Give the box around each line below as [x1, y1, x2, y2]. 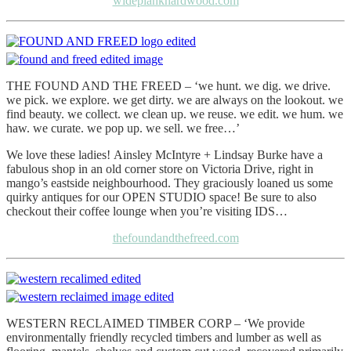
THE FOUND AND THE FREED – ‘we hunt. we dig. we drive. [6, 79, 331, 93]
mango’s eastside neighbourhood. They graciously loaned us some [6, 176, 333, 190]
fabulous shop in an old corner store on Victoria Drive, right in [6, 162, 313, 176]
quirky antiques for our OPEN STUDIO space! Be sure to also [6, 190, 317, 204]
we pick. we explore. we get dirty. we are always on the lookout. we [6, 93, 343, 107]
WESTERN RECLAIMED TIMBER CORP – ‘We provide [6, 317, 305, 331]
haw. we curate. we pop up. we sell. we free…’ [6, 121, 240, 136]
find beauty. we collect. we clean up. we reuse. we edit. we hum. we [6, 107, 343, 121]
